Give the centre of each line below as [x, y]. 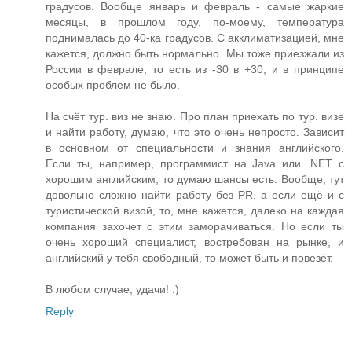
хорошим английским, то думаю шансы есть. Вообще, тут [195, 180]
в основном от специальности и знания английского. [195, 148]
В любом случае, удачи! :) [112, 290]
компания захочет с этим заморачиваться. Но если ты [195, 227]
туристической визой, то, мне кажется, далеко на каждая [195, 211]
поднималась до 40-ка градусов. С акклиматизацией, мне [195, 38]
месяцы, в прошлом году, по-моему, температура [195, 22]
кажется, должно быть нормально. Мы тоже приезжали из [195, 54]
